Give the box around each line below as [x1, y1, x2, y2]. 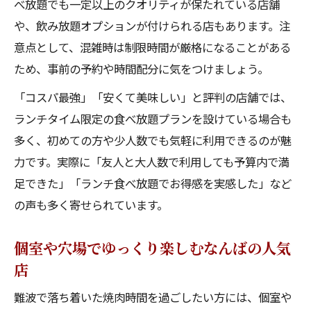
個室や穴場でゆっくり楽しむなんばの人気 [14, 237, 291, 258]
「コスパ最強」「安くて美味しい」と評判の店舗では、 [14, 89, 292, 106]
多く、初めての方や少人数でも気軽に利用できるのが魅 [14, 132, 292, 149]
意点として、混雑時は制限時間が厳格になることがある [14, 39, 291, 56]
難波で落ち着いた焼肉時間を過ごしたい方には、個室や [14, 289, 292, 305]
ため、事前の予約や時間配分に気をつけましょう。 [14, 60, 269, 77]
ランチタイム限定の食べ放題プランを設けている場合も [14, 110, 292, 127]
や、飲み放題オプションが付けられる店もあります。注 [14, 17, 290, 34]
